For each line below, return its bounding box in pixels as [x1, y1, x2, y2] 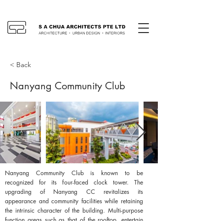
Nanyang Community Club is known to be [5, 169, 143, 177]
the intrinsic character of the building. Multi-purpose [5, 206, 143, 215]
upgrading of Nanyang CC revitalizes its [5, 187, 143, 196]
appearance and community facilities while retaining [5, 197, 143, 205]
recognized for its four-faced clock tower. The [5, 178, 143, 186]
